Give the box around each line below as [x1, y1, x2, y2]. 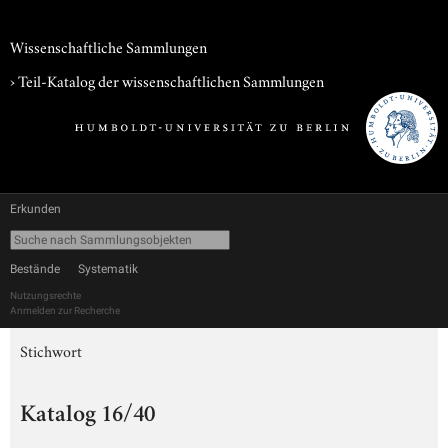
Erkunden [10, 202, 61, 216]
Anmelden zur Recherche [10, 305, 120, 316]
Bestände [10, 262, 60, 276]
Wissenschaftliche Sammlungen [10, 35, 207, 57]
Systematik [78, 262, 138, 276]
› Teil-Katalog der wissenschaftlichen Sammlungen [10, 69, 324, 91]
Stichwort [20, 339, 82, 361]
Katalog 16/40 [20, 404, 155, 428]
